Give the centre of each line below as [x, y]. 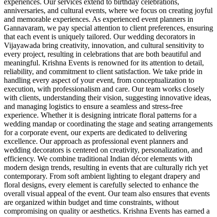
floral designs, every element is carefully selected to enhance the [101, 185]
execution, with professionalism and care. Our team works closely [104, 89]
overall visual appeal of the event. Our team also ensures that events [107, 193]
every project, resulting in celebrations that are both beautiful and [102, 54]
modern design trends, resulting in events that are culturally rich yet [106, 167]
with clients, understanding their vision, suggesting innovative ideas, [108, 97]
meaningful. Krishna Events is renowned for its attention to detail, [104, 62]
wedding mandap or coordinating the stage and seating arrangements [108, 124]
